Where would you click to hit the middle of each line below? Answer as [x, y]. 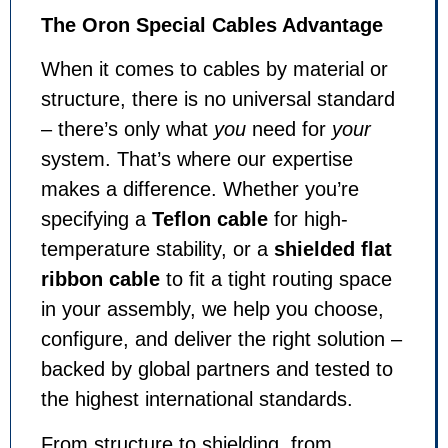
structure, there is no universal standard [218, 99]
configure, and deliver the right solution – [221, 339]
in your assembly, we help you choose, [212, 309]
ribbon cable [100, 279]
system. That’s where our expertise [197, 159]
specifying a [96, 219]
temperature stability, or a [157, 249]
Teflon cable [210, 219]
